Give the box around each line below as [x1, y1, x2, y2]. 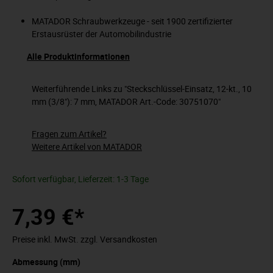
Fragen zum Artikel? [32, 127, 107, 140]
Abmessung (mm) [12, 255, 80, 268]
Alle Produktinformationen [27, 50, 130, 62]
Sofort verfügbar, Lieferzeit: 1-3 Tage [12, 172, 149, 185]
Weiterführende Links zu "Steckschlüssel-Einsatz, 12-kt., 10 [32, 82, 252, 94]
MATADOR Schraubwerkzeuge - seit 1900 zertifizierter [32, 15, 233, 27]
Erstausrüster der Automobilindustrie [32, 27, 171, 40]
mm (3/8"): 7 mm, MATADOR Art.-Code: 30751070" [32, 95, 221, 107]
